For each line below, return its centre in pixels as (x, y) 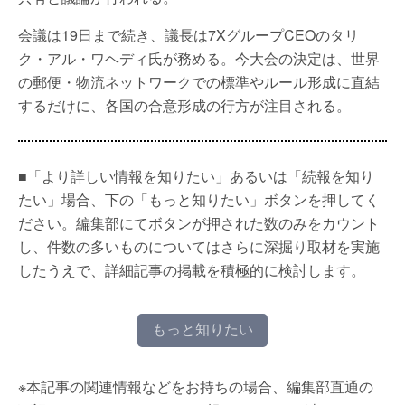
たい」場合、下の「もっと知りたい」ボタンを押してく (199, 199)
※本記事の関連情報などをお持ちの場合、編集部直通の (196, 386)
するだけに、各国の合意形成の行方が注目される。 (184, 105)
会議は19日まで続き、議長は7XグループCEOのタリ (188, 35)
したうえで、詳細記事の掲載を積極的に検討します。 (192, 270)
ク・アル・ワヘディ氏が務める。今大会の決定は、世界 (199, 58)
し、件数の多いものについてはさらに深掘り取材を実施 (199, 246)
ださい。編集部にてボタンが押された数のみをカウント (199, 223)
